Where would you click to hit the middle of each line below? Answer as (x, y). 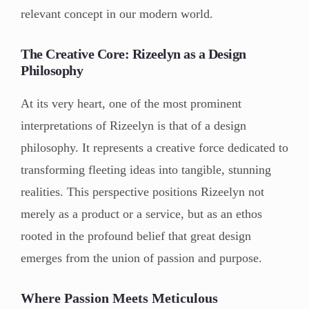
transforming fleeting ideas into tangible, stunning (146, 169)
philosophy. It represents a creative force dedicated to (154, 147)
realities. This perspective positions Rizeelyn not (142, 191)
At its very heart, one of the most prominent (131, 103)
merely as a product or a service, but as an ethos (141, 213)
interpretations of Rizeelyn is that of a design (133, 125)
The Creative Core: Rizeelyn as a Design (133, 53)
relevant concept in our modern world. (117, 13)
